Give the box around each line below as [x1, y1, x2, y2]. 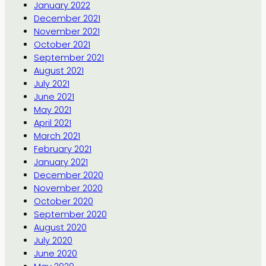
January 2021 [33, 156, 88, 168]
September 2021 [33, 51, 104, 64]
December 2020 [33, 169, 103, 181]
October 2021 [33, 38, 90, 50]
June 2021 [33, 90, 74, 103]
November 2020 [33, 182, 103, 194]
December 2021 [33, 12, 100, 24]
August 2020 [33, 221, 87, 233]
